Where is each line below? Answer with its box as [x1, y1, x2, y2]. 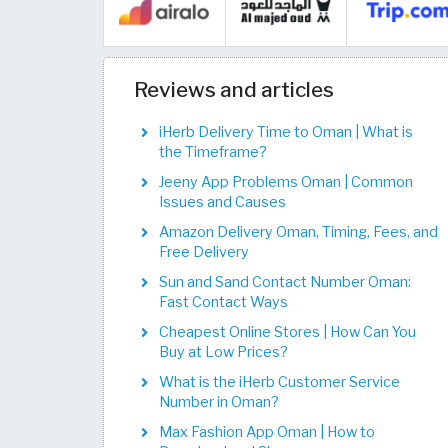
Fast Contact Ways [159, 293, 288, 311]
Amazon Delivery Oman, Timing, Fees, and [159, 223, 438, 241]
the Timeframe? [159, 143, 267, 161]
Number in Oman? [159, 393, 279, 411]
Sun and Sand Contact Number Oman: [159, 273, 411, 291]
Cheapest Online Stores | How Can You [159, 323, 416, 341]
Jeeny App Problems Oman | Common [159, 173, 413, 191]
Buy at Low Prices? [159, 343, 288, 361]
